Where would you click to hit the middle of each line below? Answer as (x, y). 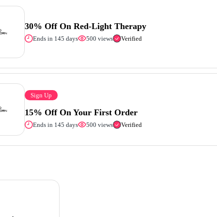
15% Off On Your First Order (81, 112)
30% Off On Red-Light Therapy (86, 26)
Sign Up (41, 95)
